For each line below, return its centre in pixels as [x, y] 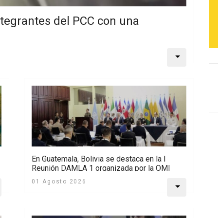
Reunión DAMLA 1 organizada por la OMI [101, 168]
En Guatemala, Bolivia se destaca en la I [99, 159]
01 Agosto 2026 [59, 181]
